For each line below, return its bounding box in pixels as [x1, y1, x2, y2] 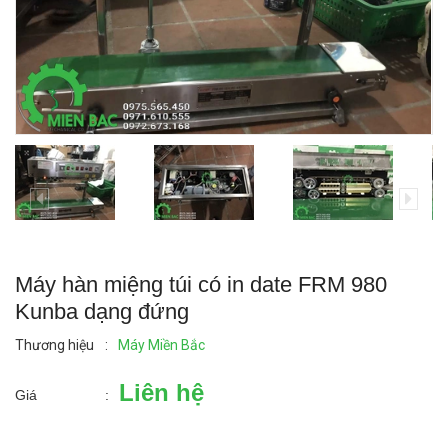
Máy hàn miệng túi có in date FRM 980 [15, 271, 387, 297]
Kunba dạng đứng [15, 298, 189, 324]
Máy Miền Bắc [118, 336, 205, 353]
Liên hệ [119, 378, 204, 406]
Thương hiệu [15, 336, 94, 353]
